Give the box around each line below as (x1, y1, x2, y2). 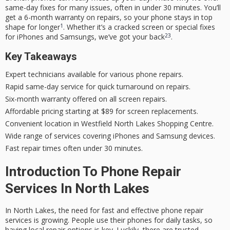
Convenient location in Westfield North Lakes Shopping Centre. (5, 118, 214, 128)
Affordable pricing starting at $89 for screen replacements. (5, 106, 198, 116)
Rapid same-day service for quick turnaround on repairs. (5, 81, 190, 91)
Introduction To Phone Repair (5, 163, 181, 179)
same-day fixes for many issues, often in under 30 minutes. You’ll (5, 3, 221, 13)
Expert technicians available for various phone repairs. (5, 69, 183, 79)
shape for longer (5, 22, 60, 32)
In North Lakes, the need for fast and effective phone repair (5, 205, 203, 215)
